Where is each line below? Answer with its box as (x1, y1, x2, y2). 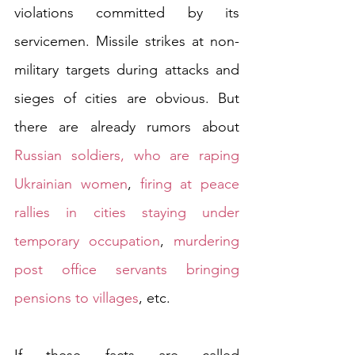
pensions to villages (14, 289, 139, 307)
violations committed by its (14, 4, 239, 22)
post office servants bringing (14, 261, 239, 279)
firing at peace (139, 175, 239, 193)
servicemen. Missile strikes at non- (14, 32, 239, 51)
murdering (174, 232, 239, 250)
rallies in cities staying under (14, 204, 239, 222)
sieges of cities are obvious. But (14, 90, 239, 108)
